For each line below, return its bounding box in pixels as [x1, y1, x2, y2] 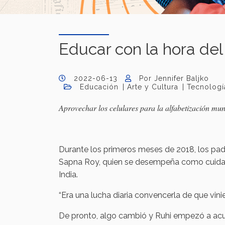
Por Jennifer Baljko [139, 74, 209, 82]
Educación [80, 83, 119, 91]
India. [59, 170, 78, 179]
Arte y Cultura [127, 83, 178, 91]
